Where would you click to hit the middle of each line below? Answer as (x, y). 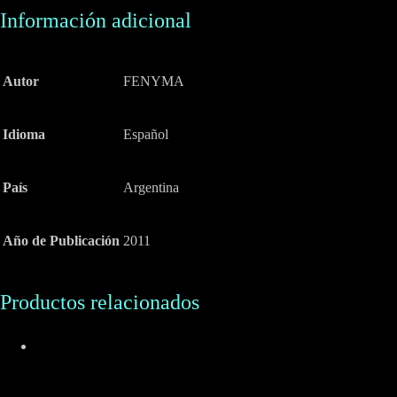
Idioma (24, 135)
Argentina (151, 188)
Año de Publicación (61, 241)
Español (146, 135)
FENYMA (154, 82)
